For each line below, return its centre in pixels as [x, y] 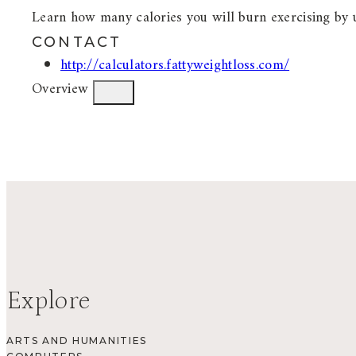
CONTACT [77, 43]
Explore [48, 301]
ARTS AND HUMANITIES [77, 340]
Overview [60, 90]
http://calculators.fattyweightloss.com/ [175, 66]
